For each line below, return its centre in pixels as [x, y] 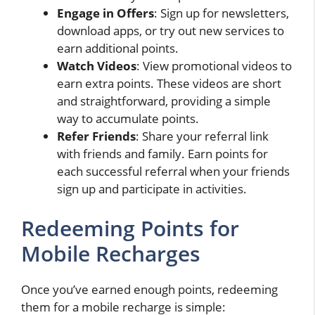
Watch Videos [97, 66]
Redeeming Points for [130, 228]
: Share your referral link [202, 136]
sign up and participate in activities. [152, 189]
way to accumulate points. [128, 119]
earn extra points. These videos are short [169, 84]
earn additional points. [118, 49]
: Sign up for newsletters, [221, 13]
